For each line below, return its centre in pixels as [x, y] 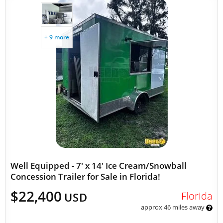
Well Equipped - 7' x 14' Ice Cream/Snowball [99, 166]
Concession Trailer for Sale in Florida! [85, 176]
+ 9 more [57, 37]
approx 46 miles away [173, 207]
